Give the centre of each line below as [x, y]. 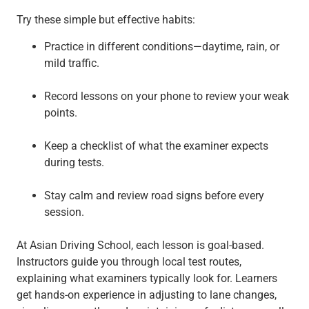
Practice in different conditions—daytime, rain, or [162, 46]
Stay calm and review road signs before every [154, 195]
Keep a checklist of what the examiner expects [156, 146]
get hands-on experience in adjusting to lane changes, [147, 295]
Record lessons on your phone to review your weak [167, 96]
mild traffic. [72, 63]
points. [61, 112]
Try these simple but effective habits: [106, 20]
